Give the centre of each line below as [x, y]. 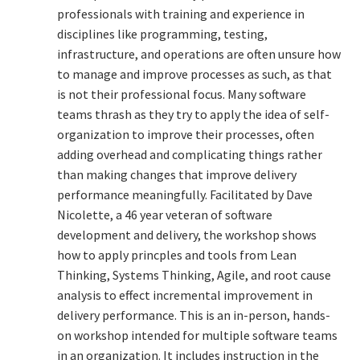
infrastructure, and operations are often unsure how [198, 53]
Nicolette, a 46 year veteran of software [164, 214]
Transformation [81, 35]
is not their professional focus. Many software [181, 94]
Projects [41, 290]
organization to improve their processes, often [185, 134]
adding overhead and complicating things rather [189, 154]
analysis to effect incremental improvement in [184, 295]
